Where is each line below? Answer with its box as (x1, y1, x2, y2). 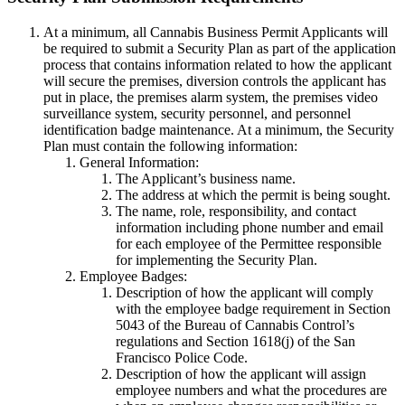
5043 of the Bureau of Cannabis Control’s (116, 316, 354, 333)
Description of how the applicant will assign (116, 365, 366, 381)
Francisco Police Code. (116, 349, 248, 365)
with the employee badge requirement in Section (116, 300, 391, 316)
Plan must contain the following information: (43, 137, 297, 154)
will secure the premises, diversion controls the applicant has (43, 72, 386, 89)
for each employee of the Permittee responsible (116, 235, 381, 251)
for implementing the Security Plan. (116, 251, 317, 268)
